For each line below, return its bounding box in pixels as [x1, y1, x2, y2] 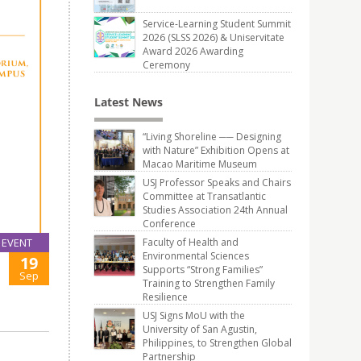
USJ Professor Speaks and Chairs [143, 176, 291, 189]
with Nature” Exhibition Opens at [143, 143, 289, 157]
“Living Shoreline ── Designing [143, 130, 281, 143]
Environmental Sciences [143, 249, 249, 263]
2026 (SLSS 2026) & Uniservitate [143, 31, 284, 44]
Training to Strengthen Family [143, 276, 275, 290]
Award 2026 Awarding [143, 44, 243, 58]
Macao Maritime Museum [143, 157, 257, 171]
